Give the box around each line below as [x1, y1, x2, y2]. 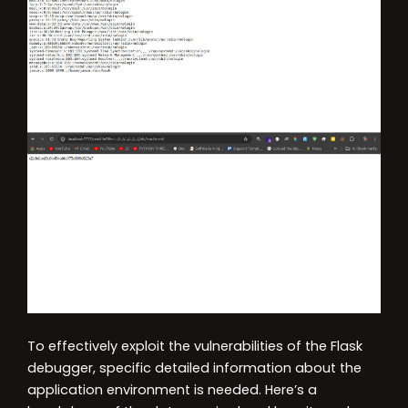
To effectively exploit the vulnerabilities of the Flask [27, 336, 362, 355]
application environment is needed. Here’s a [27, 380, 317, 399]
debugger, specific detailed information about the [27, 358, 362, 377]
